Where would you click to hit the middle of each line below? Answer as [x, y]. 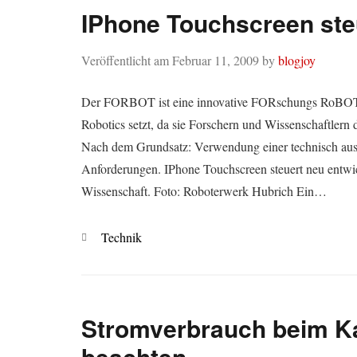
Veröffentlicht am [127, 60]
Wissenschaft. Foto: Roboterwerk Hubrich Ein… [204, 191]
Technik [122, 237]
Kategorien [108, 236]
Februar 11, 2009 [216, 60]
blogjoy [297, 60]
